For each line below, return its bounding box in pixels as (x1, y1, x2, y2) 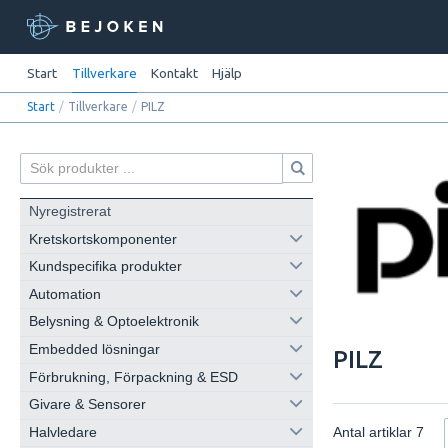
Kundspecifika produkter (28, 259, 182, 275)
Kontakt (150, 65, 198, 82)
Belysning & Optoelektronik (28, 314, 199, 330)
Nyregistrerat (28, 203, 111, 219)
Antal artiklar (333, 425, 417, 441)
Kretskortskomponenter (28, 231, 177, 247)
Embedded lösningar (28, 342, 160, 357)
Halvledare (28, 424, 97, 440)
